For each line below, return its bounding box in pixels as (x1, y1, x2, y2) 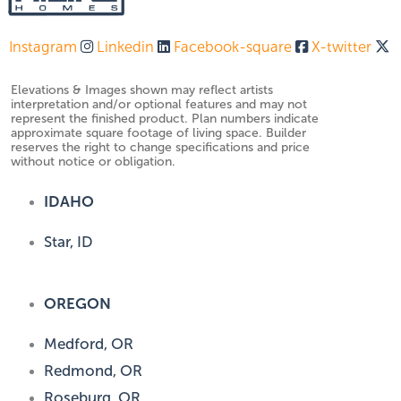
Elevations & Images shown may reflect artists (11, 83, 273, 98)
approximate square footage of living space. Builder (11, 126, 306, 141)
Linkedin (97, 39, 154, 55)
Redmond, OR (44, 362, 143, 380)
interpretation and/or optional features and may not (11, 98, 307, 112)
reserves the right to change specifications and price (11, 141, 310, 155)
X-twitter (311, 39, 371, 55)
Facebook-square (174, 39, 292, 55)
